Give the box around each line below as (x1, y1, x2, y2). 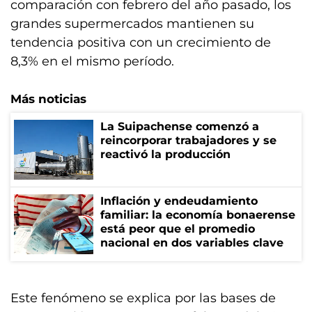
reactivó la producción (100, 148, 231, 161)
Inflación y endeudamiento (100, 194, 258, 208)
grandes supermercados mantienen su (10, 16, 254, 31)
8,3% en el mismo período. (10, 54, 174, 69)
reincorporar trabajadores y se (100, 134, 276, 147)
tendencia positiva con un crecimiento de (10, 35, 271, 50)
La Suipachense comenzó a (100, 120, 259, 133)
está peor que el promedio (100, 222, 255, 235)
